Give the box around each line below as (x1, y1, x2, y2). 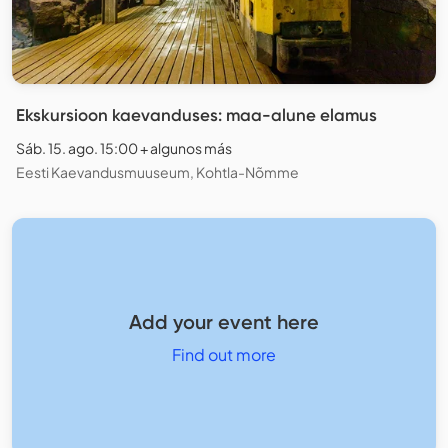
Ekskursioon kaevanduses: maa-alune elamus (16, 105, 377, 126)
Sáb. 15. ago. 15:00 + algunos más (16, 139, 232, 158)
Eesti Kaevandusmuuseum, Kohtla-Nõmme (16, 163, 299, 182)
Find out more (172, 343, 276, 365)
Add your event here (129, 309, 319, 334)
